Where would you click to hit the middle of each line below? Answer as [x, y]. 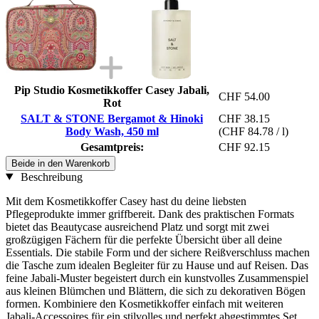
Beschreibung [50, 177]
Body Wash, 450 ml [112, 131]
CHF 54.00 [244, 96]
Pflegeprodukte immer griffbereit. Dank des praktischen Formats [150, 214]
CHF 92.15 [244, 147]
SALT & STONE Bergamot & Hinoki [112, 118]
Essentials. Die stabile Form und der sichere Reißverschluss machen [158, 252]
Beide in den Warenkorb [61, 163]
